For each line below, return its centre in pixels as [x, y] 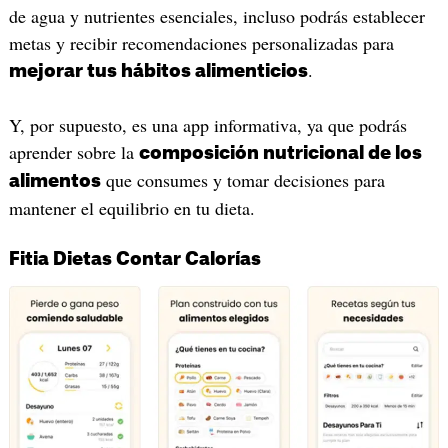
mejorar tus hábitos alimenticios [158, 71]
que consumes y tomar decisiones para [242, 180]
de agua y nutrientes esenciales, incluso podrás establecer [216, 16]
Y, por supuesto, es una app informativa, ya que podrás [207, 125]
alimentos [54, 181]
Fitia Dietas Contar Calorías [134, 258]
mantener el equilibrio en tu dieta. [131, 208]
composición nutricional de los [280, 153]
